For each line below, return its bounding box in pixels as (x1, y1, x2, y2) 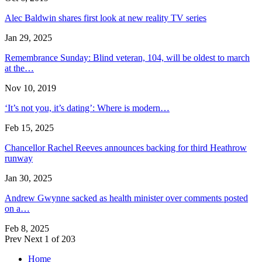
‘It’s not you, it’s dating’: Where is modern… (5, 103, 170, 113)
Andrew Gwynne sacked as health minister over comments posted (5, 193, 248, 204)
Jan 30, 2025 (5, 173, 52, 184)
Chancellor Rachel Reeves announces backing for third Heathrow (5, 143, 247, 153)
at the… (5, 63, 34, 74)
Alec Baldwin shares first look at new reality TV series (5, 13, 206, 23)
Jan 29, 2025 (5, 33, 52, 43)
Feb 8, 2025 (5, 223, 49, 234)
